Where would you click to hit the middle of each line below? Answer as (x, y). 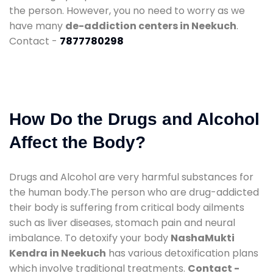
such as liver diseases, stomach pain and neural (122, 222)
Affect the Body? (77, 142)
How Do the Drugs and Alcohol (134, 119)
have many (37, 26)
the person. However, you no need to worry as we (127, 10)
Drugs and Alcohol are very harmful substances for (131, 177)
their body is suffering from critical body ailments (127, 207)
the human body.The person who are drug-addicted (134, 192)
